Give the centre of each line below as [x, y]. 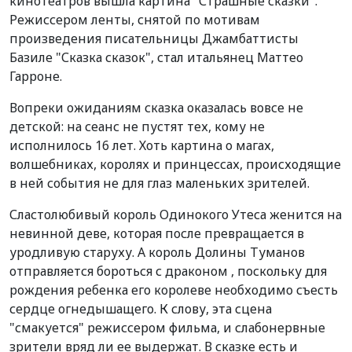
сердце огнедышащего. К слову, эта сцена [141, 308]
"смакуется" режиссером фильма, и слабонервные [167, 327]
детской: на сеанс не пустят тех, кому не [137, 126]
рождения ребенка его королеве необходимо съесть [174, 290]
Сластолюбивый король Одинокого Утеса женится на [176, 214]
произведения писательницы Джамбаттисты [154, 38]
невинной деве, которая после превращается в [157, 233]
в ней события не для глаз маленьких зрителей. [159, 183]
